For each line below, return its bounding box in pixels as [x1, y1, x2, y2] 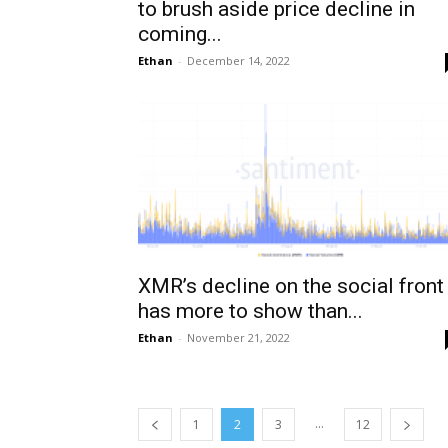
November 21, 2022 [187, 329, 290, 345]
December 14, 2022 [187, 52, 290, 68]
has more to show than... [138, 298, 363, 323]
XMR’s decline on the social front [138, 273, 444, 298]
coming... [138, 21, 222, 46]
